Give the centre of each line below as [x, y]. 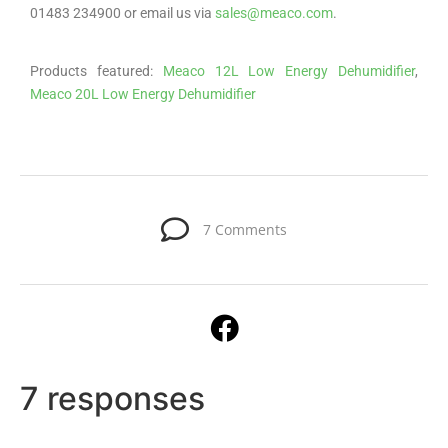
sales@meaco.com [274, 13]
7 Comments [245, 230]
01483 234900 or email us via [122, 13]
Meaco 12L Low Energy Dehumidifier [289, 70]
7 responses [112, 399]
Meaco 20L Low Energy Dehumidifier [143, 93]
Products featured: [96, 70]
